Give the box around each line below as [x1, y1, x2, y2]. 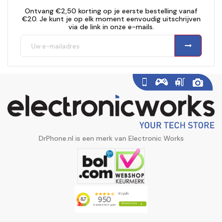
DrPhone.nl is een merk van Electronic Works [38, 134, 184, 143]
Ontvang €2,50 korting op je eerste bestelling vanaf [25, 6, 197, 16]
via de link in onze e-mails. [68, 22, 154, 32]
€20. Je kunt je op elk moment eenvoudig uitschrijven [21, 14, 201, 24]
